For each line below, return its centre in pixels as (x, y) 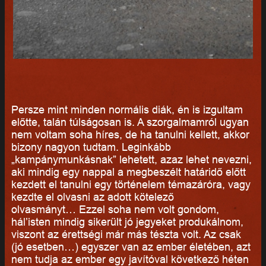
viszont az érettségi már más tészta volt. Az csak (126, 234)
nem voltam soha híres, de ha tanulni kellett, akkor (130, 134)
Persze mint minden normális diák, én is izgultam (127, 109)
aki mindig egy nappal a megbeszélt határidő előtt (128, 172)
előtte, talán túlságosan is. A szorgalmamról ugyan (130, 122)
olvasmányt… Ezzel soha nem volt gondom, (115, 209)
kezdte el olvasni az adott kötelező (92, 197)
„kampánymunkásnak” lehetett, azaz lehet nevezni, (131, 159)
